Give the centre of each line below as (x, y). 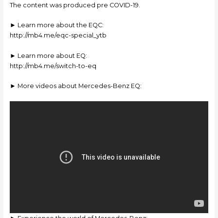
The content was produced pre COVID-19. (75, 5)
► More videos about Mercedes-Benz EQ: (75, 86)
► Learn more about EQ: (48, 55)
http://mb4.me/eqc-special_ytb (58, 36)
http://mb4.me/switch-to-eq (53, 66)
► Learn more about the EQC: (56, 25)
